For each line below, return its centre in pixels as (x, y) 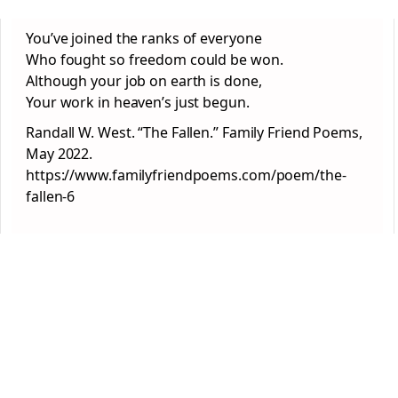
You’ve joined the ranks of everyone (144, 38)
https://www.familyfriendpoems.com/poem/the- (186, 175)
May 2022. (60, 154)
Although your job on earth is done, (144, 81)
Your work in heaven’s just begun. (138, 102)
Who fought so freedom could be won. (155, 60)
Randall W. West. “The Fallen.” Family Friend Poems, (194, 132)
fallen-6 (51, 196)
